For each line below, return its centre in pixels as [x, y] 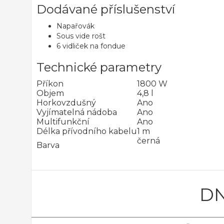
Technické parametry [99, 67]
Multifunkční [63, 122]
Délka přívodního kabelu [87, 131]
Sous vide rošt [81, 36]
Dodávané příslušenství [106, 9]
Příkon [50, 84]
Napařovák [75, 26]
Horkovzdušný [66, 103]
